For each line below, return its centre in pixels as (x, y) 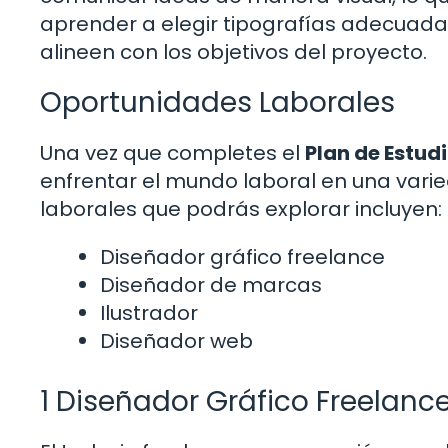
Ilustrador (149, 313)
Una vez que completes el (172, 153)
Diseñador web (176, 341)
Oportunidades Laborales (217, 103)
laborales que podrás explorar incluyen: (241, 209)
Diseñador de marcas (211, 285)
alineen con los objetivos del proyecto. (233, 52)
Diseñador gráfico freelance (242, 257)
